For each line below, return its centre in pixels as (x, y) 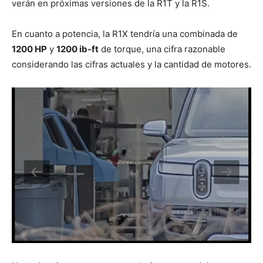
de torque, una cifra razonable (162, 49)
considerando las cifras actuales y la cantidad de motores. (131, 64)
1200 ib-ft (77, 49)
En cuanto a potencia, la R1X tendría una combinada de (125, 33)
